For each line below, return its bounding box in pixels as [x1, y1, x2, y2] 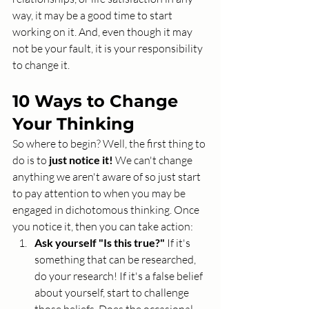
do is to [12, 153, 49, 168]
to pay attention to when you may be [12, 186, 188, 201]
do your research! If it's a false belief [34, 269, 205, 283]
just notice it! [49, 153, 113, 167]
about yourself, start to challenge [34, 286, 191, 300]
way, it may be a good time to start [12, 8, 175, 23]
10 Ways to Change [12, 91, 183, 112]
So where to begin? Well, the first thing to [12, 137, 208, 151]
